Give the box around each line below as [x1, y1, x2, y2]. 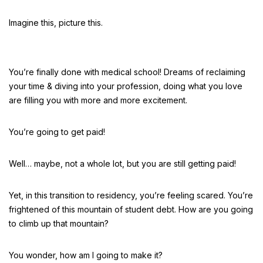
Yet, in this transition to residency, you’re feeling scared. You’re [9, 190, 253, 200]
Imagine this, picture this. [9, 18, 103, 28]
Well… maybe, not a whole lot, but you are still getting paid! [9, 159, 236, 168]
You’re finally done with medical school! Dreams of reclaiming [9, 67, 245, 77]
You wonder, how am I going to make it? [9, 250, 163, 260]
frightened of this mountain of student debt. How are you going [9, 204, 253, 214]
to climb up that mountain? [9, 218, 109, 228]
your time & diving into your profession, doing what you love [9, 81, 242, 91]
